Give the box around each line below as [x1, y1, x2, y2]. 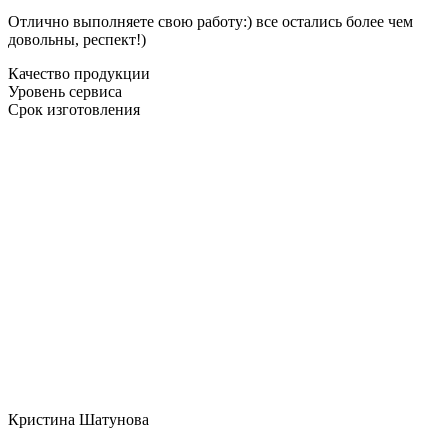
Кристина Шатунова [8, 410, 149, 428]
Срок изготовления [8, 100, 140, 118]
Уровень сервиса [8, 82, 122, 100]
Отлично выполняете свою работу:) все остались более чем [8, 12, 413, 30]
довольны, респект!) [8, 30, 146, 48]
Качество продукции [8, 64, 150, 82]
